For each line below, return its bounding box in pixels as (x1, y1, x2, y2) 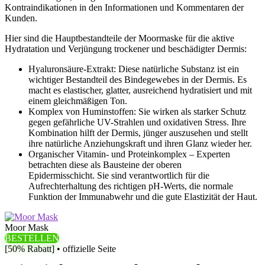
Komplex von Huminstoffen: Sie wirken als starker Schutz (28, 106, 246, 117)
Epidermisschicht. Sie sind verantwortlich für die (28, 170, 209, 180)
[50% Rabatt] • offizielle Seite (5, 244, 116, 254)
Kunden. (5, 13, 37, 23)
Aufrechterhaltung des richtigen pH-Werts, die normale (28, 181, 233, 191)
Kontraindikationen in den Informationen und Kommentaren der (5, 2, 244, 12)
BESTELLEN (5, 233, 59, 243)
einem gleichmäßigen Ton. (28, 96, 127, 106)
